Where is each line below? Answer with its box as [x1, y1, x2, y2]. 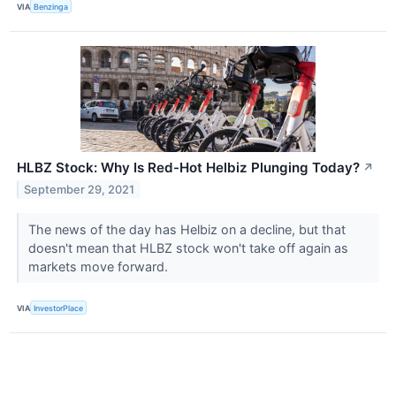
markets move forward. [27, 259, 171, 275]
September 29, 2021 [24, 183, 135, 197]
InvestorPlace [34, 302, 84, 313]
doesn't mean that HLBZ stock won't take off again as [27, 240, 348, 256]
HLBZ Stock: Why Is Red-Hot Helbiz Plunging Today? [17, 159, 360, 177]
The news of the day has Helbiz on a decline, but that [27, 222, 346, 238]
